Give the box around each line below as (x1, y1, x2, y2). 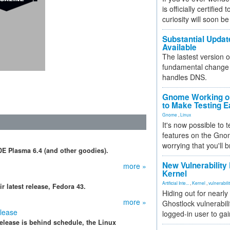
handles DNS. (162, 72, 207, 82)
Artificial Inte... (162, 180, 189, 186)
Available (162, 42, 197, 53)
